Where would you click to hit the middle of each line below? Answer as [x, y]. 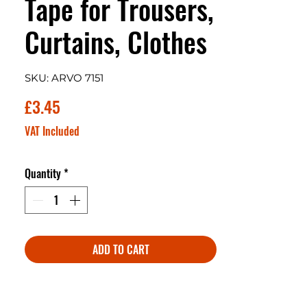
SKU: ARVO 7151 [64, 78]
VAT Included [52, 131]
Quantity [43, 174]
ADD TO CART [121, 250]
